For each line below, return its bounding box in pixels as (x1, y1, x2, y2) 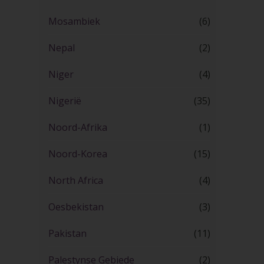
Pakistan (48, 227, 87, 240)
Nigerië (48, 94, 81, 108)
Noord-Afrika (48, 121, 107, 134)
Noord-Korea (48, 147, 107, 161)
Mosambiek (48, 15, 100, 28)
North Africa (48, 174, 103, 187)
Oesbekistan (48, 200, 104, 214)
